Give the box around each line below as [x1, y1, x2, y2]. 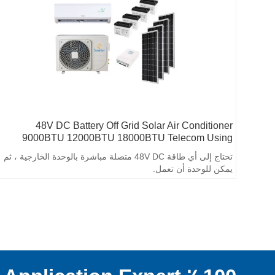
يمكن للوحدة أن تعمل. [152, 163, 233, 174]
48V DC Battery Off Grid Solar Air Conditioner [35, 120, 233, 131]
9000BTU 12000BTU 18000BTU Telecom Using [21, 132, 233, 143]
